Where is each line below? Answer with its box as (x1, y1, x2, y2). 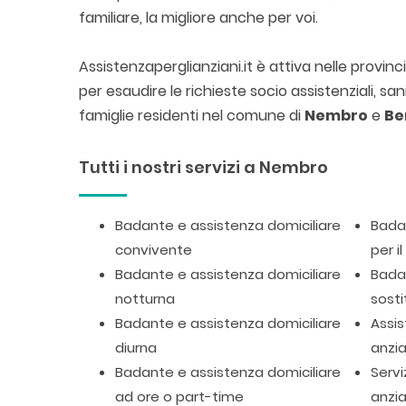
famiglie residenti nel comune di (79, 105, 304, 126)
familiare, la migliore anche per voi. (79, 7, 318, 28)
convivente (115, 240, 192, 259)
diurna (115, 338, 157, 357)
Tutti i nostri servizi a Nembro (79, 156, 328, 179)
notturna (115, 289, 175, 308)
